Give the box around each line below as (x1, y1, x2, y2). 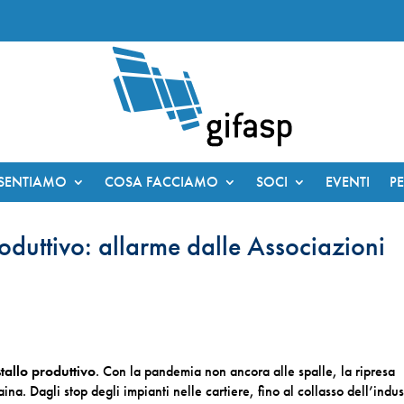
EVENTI (325, 172, 370, 191)
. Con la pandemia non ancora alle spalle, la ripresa (96, 362, 396, 381)
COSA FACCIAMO (104, 172, 218, 191)
